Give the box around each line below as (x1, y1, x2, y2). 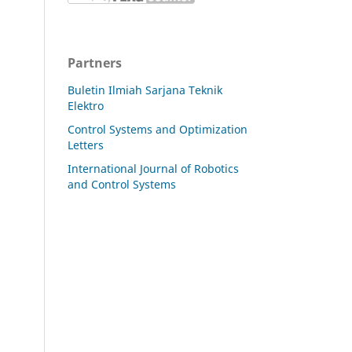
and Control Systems (68, 176, 176, 192)
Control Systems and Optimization (68, 121, 247, 137)
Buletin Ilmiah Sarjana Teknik (68, 82, 222, 97)
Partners (68, 53, 122, 71)
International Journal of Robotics (68, 160, 239, 176)
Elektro (68, 97, 104, 113)
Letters (68, 137, 104, 152)
